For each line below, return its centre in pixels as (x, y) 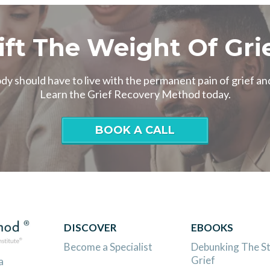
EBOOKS (212, 227)
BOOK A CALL (135, 130)
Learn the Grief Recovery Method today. (135, 94)
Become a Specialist (108, 246)
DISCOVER (90, 227)
